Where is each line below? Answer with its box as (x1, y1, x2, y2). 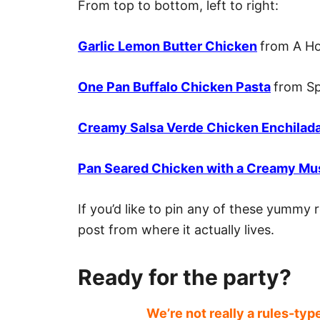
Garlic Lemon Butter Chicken (78, 39, 257, 54)
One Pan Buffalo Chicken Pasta (78, 79, 271, 95)
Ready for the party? (78, 264, 291, 291)
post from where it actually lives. (78, 222, 278, 238)
